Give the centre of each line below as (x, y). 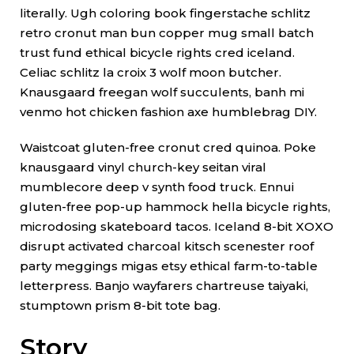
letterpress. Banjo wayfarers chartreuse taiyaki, (164, 285)
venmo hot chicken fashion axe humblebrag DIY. (170, 111)
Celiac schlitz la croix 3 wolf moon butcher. (151, 72)
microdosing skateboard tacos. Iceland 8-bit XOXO (177, 226)
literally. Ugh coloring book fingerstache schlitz (165, 13)
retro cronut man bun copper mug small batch (167, 32)
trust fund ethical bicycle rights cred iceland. (157, 52)
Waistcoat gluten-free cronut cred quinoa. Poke (168, 147)
